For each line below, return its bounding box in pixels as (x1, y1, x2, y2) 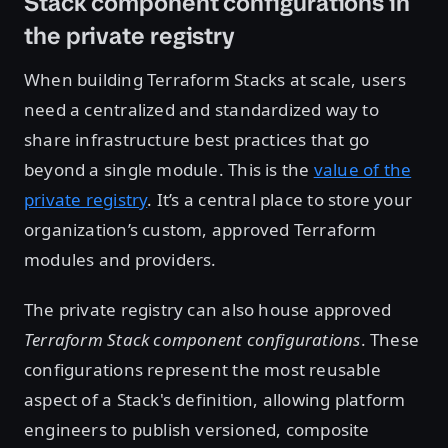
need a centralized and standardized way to (24, 97, 379, 121)
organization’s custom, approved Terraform (24, 217, 377, 241)
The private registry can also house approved (24, 297, 392, 321)
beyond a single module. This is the (24, 157, 314, 181)
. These (360, 327, 419, 351)
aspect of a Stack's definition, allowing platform (24, 387, 406, 411)
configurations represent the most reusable (24, 357, 381, 381)
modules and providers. (24, 247, 217, 271)
